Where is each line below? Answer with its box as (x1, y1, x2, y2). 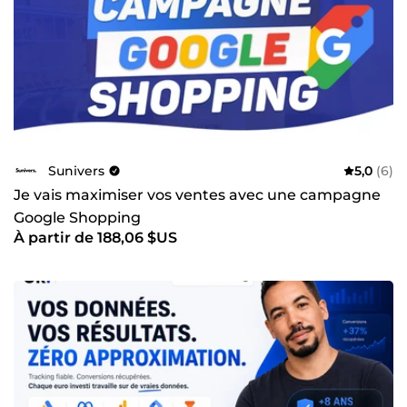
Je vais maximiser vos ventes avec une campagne (14, 186, 381, 204)
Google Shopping (14, 209, 141, 227)
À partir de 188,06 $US (14, 229, 177, 247)
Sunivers (48, 162, 104, 179)
